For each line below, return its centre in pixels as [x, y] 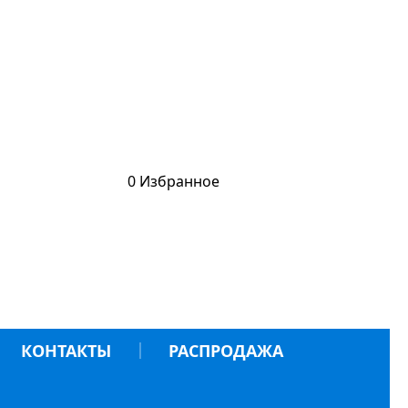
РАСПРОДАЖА [225, 351]
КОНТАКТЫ [66, 351]
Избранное [180, 181]
